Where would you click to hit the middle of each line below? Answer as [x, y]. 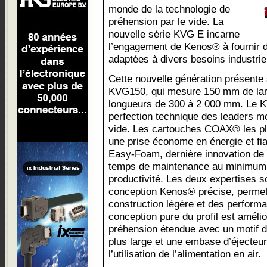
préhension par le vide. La [166, 21]
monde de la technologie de [169, 9]
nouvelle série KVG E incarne [174, 34]
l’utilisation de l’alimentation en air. [185, 254]
